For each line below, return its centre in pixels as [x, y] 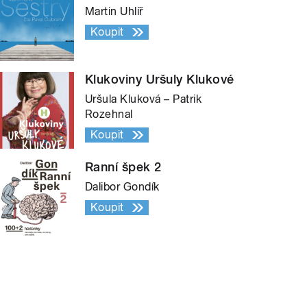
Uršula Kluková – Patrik [144, 99]
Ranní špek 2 [123, 167]
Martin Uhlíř [114, 11]
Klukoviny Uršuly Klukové [160, 79]
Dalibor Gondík [122, 186]
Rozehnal [109, 114]
